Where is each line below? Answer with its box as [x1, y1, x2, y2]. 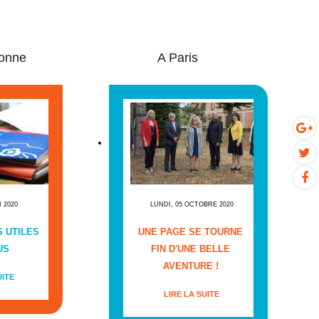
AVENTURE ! [162, 261, 219, 272]
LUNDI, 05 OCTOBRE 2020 [150, 201, 234, 209]
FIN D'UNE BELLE [151, 244, 231, 255]
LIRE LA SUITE [164, 290, 220, 299]
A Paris [157, 51, 198, 65]
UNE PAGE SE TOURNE [138, 226, 244, 238]
